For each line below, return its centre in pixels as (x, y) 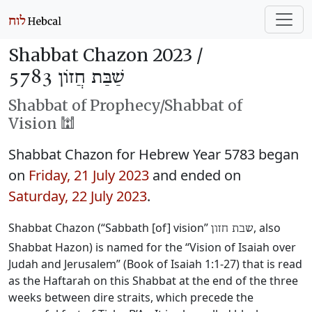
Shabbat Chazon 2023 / (106, 55)
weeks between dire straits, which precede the (131, 297)
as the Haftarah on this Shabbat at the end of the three (153, 281)
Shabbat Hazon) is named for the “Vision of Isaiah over (152, 247)
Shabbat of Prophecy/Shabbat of (125, 106)
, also (267, 228)
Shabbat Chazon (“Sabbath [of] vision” (110, 228)
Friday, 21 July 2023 (89, 175)
